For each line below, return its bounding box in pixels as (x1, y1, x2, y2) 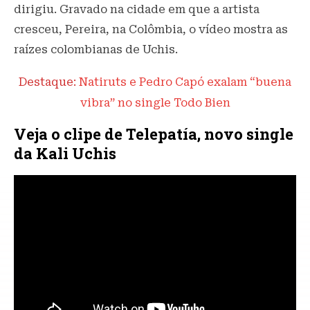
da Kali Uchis (14, 143, 116, 164)
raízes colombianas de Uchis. (14, 43, 181, 57)
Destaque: (19, 75, 79, 89)
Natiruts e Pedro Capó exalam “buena (79, 75, 291, 89)
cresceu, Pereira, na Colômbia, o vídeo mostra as (14, 23, 288, 37)
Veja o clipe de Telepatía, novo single (14, 124, 293, 145)
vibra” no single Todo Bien (80, 96, 230, 110)
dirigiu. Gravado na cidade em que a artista (14, 3, 259, 17)
